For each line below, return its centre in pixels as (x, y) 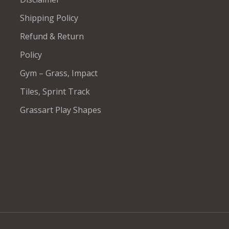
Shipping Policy (49, 18)
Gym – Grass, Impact (59, 73)
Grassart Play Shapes (61, 110)
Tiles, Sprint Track (55, 91)
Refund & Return (52, 36)
